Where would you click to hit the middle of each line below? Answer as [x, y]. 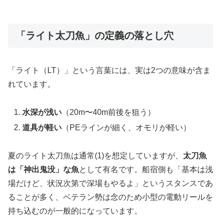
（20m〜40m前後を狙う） [109, 112]
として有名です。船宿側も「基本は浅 [146, 169]
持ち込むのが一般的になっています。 [75, 211]
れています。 [32, 84]
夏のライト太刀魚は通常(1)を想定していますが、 [95, 155]
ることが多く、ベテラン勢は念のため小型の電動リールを [110, 197]
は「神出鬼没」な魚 [43, 169]
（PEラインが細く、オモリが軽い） [127, 128]
